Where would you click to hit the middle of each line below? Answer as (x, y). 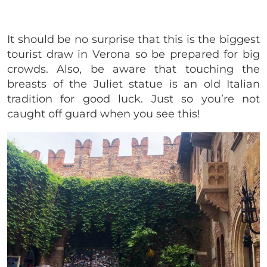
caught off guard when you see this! (105, 114)
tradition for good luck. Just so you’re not (133, 99)
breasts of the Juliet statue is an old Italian (133, 84)
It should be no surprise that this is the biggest (133, 39)
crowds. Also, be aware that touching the (133, 69)
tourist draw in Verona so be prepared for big (133, 54)
